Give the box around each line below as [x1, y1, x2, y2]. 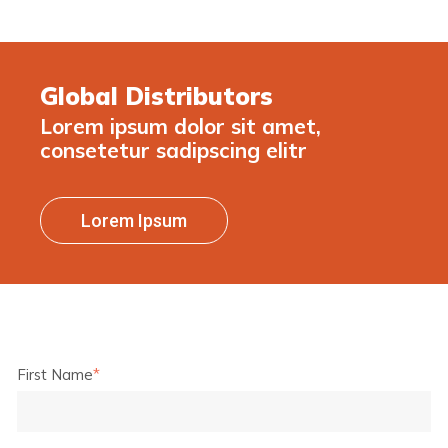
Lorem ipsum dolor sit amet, [40, 113, 321, 140]
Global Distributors [40, 80, 273, 111]
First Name [17, 364, 93, 384]
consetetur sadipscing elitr [40, 137, 307, 164]
